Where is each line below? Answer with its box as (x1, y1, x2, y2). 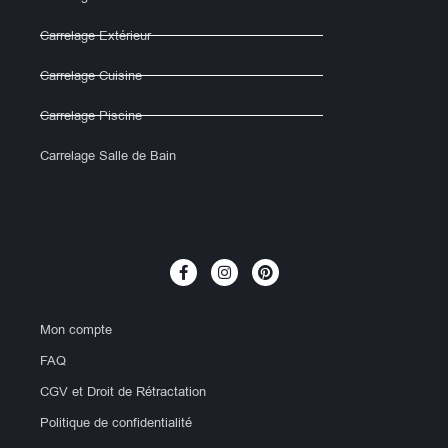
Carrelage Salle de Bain (40, 146, 176, 164)
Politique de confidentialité (40, 413, 192, 431)
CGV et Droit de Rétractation (40, 382, 206, 400)
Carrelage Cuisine (40, 66, 142, 84)
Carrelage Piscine (40, 106, 142, 124)
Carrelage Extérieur (40, 26, 151, 44)
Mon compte (40, 320, 112, 338)
